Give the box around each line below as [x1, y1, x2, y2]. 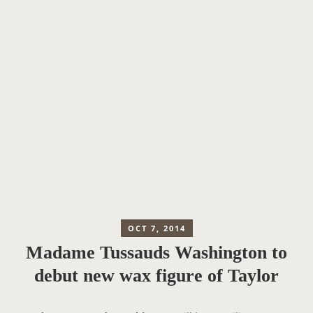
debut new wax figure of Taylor [34, 265, 279, 286]
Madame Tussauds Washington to [26, 242, 287, 263]
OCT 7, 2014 [127, 223, 186, 233]
